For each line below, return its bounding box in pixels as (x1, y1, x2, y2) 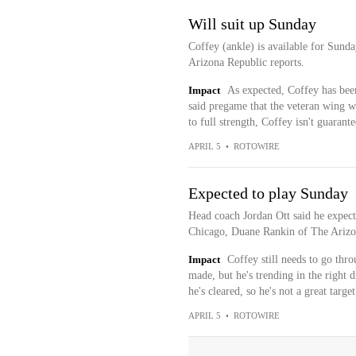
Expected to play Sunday (188, 184, 348, 202)
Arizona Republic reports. (188, 56, 304, 68)
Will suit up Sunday (188, 15, 316, 33)
